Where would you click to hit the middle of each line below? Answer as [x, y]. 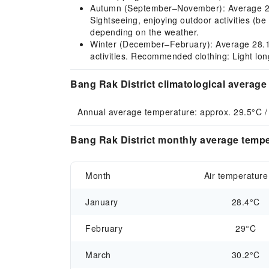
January [102, 202]
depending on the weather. [145, 32]
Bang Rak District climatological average [168, 84]
